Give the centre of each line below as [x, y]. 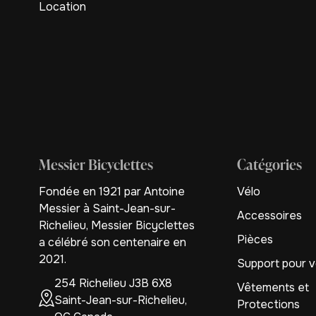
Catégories [270, 164]
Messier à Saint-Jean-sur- [107, 208]
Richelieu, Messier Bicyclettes [117, 225]
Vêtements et [273, 287]
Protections [269, 304]
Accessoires [270, 215]
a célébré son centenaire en [113, 242]
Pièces [255, 239]
